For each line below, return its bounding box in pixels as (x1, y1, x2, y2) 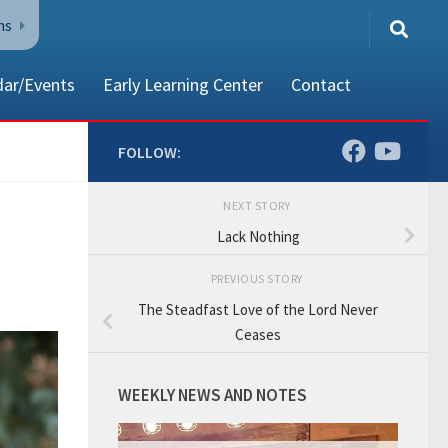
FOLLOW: (118, 142, 181, 162)
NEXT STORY (223, 198, 293, 213)
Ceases (235, 324, 281, 344)
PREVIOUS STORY (210, 270, 306, 286)
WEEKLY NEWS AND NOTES (118, 383, 307, 406)
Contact (291, 73, 351, 96)
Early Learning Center (103, 73, 263, 96)
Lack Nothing (216, 226, 300, 246)
